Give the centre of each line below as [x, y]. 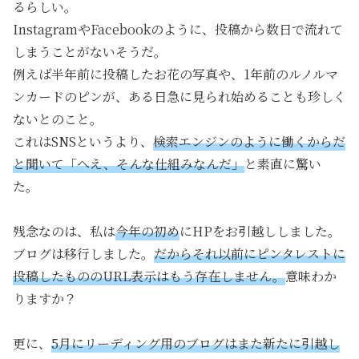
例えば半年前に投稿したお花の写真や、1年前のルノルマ [175, 74]
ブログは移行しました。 [83, 253]
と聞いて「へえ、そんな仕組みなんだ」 [129, 163]
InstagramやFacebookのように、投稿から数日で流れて [178, 29]
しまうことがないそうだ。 [90, 51]
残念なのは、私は [64, 231]
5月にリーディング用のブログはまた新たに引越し [196, 343]
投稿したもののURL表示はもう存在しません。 [149, 276]
